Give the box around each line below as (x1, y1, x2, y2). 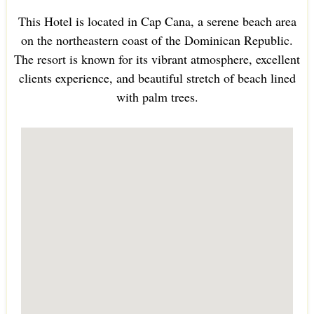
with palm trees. (116, 88, 198, 106)
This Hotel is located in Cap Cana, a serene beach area (18, 13, 296, 30)
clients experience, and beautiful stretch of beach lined (18, 69, 296, 87)
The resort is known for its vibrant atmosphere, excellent (14, 50, 300, 68)
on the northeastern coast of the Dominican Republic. (21, 32, 293, 49)
